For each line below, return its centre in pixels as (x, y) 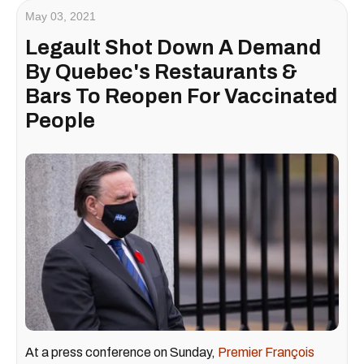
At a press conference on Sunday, (121, 352)
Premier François (266, 352)
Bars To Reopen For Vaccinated (181, 97)
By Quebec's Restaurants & (161, 72)
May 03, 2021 (61, 17)
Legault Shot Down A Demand (173, 48)
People (60, 121)
